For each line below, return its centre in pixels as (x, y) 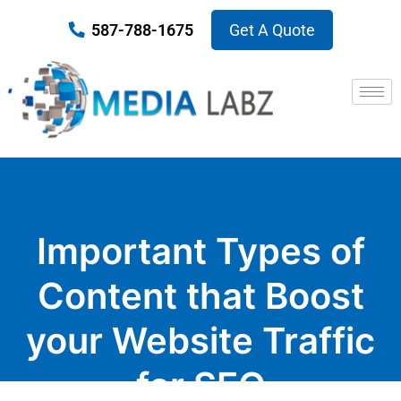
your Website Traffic (200, 341)
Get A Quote (272, 30)
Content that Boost (200, 296)
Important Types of (200, 252)
